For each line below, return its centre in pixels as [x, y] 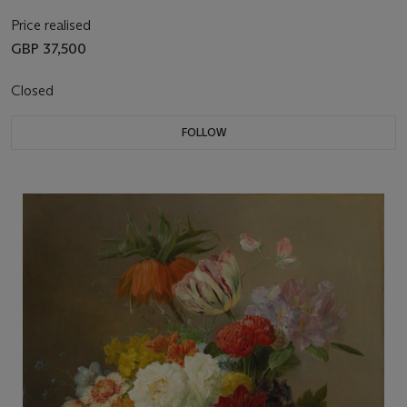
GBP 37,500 [49, 49]
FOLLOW [203, 133]
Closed [34, 91]
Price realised [51, 25]
